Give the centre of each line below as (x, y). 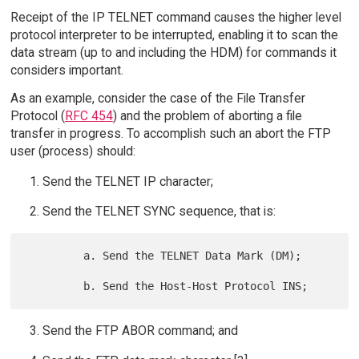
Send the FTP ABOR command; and (140, 331)
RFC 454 (89, 115)
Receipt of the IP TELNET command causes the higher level (175, 18)
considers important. (67, 71)
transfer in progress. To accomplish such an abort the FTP (170, 133)
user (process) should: (73, 151)
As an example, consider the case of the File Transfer (157, 98)
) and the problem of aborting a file (207, 115)
